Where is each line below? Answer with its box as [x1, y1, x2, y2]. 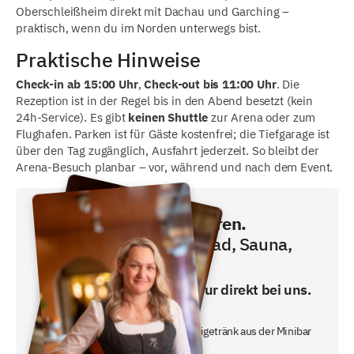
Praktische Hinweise [16, 47, 201, 73]
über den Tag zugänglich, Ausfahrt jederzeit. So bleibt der [16, 143, 319, 159]
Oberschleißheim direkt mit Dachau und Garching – [16, 3, 290, 19]
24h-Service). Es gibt [16, 110, 129, 126]
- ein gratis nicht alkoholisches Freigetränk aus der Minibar [41, 323, 312, 339]
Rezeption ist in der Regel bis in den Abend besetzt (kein [16, 93, 313, 109]
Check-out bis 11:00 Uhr [144, 77, 277, 92]
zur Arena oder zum [208, 110, 316, 126]
